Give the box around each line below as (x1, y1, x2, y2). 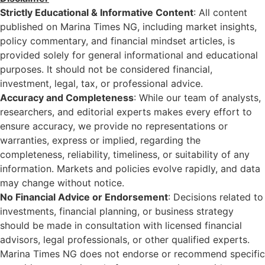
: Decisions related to (168, 190, 263, 203)
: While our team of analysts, (134, 91, 261, 104)
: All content (193, 6, 247, 18)
